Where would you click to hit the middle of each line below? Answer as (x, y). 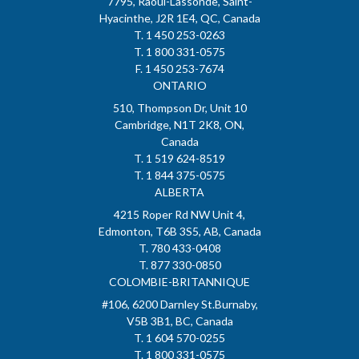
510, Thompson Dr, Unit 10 (179, 108)
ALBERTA (179, 192)
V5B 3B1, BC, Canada (179, 321)
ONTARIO (179, 86)
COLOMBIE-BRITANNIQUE (179, 282)
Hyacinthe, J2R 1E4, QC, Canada (179, 18)
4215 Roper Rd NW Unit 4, (179, 215)
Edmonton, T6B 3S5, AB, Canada (179, 232)
